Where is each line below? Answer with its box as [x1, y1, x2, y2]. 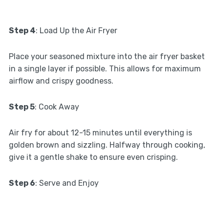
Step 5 [8, 102, 35, 111]
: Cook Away [34, 102, 79, 111]
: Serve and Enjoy [35, 178, 99, 188]
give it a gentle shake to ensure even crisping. [8, 152, 178, 162]
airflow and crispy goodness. [8, 76, 113, 86]
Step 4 [8, 25, 36, 35]
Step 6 [8, 178, 35, 188]
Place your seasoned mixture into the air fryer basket [8, 51, 205, 61]
